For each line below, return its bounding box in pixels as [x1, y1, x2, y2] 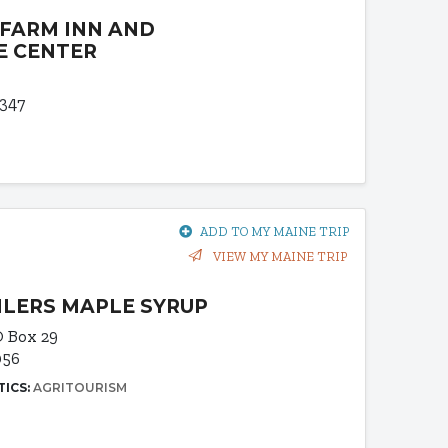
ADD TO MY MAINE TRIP [199, 224, 349, 240]
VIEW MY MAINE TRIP [209, 249, 347, 265]
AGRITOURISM [33, 380, 128, 396]
